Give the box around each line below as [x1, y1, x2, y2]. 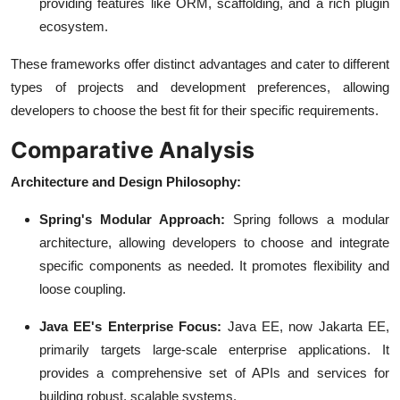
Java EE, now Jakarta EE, [227, 319, 389, 335]
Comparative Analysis [11, 137, 254, 164]
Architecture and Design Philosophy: [11, 174, 241, 190]
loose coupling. [39, 281, 126, 297]
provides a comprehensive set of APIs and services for [39, 365, 389, 381]
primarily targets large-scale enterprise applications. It [39, 342, 389, 358]
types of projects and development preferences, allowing [11, 79, 389, 96]
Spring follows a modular [233, 212, 389, 228]
